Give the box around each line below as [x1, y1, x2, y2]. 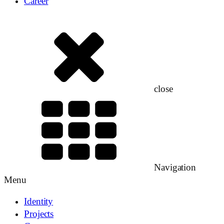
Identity [24, 196, 53, 207]
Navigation [154, 162, 196, 172]
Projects [24, 209, 54, 219]
